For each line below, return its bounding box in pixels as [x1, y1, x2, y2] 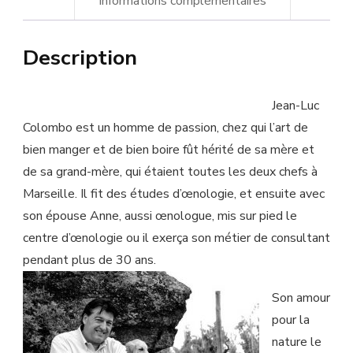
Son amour [271, 289, 330, 307]
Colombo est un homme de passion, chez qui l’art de [23, 119, 308, 137]
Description [23, 43, 137, 72]
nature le [271, 333, 321, 351]
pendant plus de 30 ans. [23, 251, 156, 269]
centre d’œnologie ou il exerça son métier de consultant [23, 229, 330, 247]
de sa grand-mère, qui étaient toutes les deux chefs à [23, 163, 318, 181]
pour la [271, 311, 310, 329]
